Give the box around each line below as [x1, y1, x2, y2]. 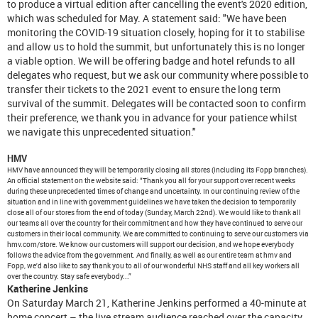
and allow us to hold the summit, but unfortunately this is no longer [7, 39, 305, 53]
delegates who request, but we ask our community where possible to [7, 67, 309, 82]
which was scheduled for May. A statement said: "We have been [7, 11, 287, 25]
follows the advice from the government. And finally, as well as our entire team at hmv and [7, 249, 292, 260]
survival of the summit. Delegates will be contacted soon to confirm [7, 96, 306, 110]
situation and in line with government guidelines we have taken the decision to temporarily [7, 196, 296, 207]
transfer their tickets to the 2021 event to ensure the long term [7, 82, 280, 96]
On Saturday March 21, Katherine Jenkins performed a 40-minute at [7, 295, 307, 309]
